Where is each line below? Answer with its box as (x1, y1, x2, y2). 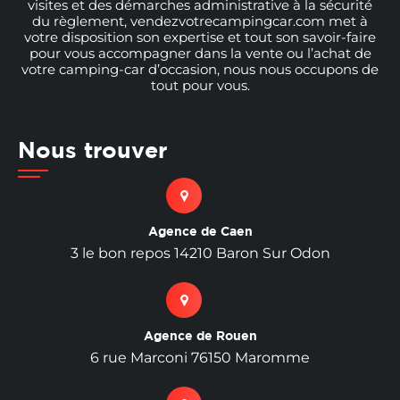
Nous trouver (18, 137, 167, 163)
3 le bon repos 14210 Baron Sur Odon (70, 245, 330, 262)
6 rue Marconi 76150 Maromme (90, 349, 310, 367)
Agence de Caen (147, 223, 253, 239)
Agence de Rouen (143, 328, 257, 344)
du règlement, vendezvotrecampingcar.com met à (32, 12, 368, 30)
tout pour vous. (150, 77, 250, 95)
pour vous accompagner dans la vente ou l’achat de (29, 45, 371, 62)
